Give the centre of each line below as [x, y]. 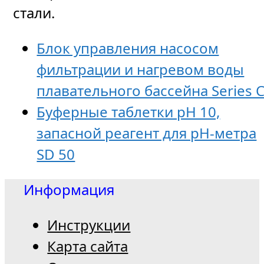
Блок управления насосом [128, 48]
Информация [69, 189]
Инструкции [89, 225]
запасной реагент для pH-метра [147, 133]
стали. [34, 12]
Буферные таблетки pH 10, [128, 111]
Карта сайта [88, 246]
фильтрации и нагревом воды [141, 69]
